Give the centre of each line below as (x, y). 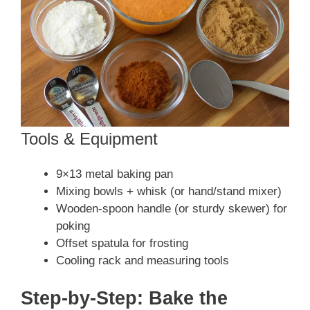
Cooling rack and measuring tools (143, 261)
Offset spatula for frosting (122, 244)
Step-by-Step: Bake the (124, 298)
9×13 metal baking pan (115, 174)
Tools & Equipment (89, 139)
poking (73, 226)
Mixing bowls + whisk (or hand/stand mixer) (169, 192)
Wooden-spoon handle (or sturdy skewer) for (172, 209)
